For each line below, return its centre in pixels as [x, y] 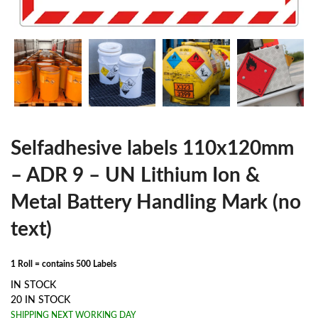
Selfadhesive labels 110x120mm [152, 148]
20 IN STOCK [40, 300]
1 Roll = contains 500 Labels [64, 264]
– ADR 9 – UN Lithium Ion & [135, 175]
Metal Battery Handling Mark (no [156, 202]
